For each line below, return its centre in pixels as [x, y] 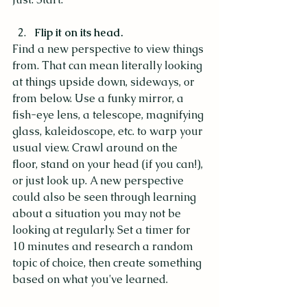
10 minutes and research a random [104, 246]
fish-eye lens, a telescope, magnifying [109, 114]
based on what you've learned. [90, 279]
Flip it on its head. [79, 32]
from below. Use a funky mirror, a [99, 98]
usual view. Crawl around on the [96, 147]
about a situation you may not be [98, 213]
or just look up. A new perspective [99, 180]
